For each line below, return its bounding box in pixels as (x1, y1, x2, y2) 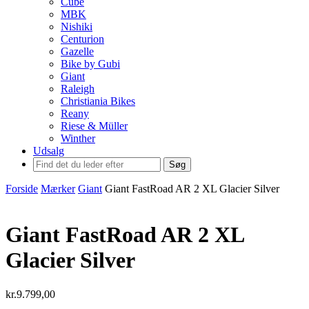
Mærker (41, 183, 75, 195)
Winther (61, 132, 95, 144)
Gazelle (61, 46, 94, 57)
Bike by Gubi (61, 58, 120, 70)
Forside (6, 183, 38, 195)
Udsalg (33, 145, 64, 157)
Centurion (61, 33, 104, 45)
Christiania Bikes (61, 95, 135, 107)
